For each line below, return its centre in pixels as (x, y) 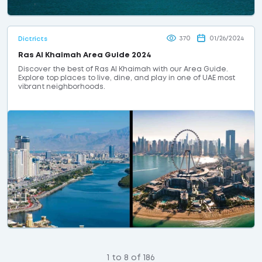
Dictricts (33, 39)
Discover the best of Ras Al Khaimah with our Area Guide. (123, 69)
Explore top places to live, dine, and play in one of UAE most (127, 78)
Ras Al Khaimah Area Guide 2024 (85, 55)
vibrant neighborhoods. (62, 87)
